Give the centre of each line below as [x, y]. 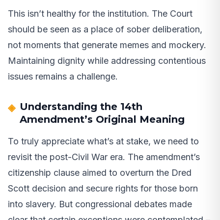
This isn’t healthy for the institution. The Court [100, 13]
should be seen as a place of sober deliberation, [105, 29]
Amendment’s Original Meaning [102, 119]
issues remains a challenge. [63, 76]
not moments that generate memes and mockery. [107, 45]
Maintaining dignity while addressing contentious [107, 60]
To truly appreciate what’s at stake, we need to [103, 141]
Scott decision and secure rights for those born [103, 188]
